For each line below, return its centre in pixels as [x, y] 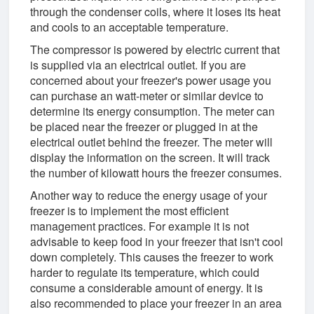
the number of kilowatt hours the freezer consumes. [156, 172]
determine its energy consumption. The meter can [153, 111]
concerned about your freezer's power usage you [151, 80]
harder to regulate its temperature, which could [145, 272]
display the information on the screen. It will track [150, 157]
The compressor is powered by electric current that [155, 49]
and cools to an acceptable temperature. [130, 27]
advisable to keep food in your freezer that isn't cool [157, 241]
